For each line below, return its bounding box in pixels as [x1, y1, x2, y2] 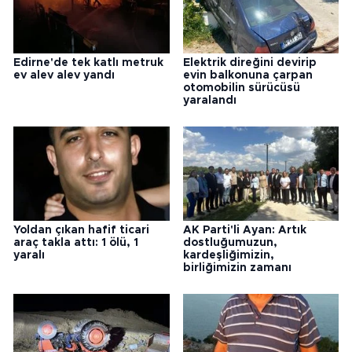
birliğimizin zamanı [182, 262, 291, 273]
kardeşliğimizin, [182, 249, 274, 261]
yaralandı [182, 94, 236, 106]
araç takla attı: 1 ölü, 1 [13, 236, 138, 248]
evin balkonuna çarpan [182, 69, 313, 81]
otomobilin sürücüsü [182, 82, 300, 93]
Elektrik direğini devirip [182, 57, 317, 68]
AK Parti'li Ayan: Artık [182, 224, 306, 236]
